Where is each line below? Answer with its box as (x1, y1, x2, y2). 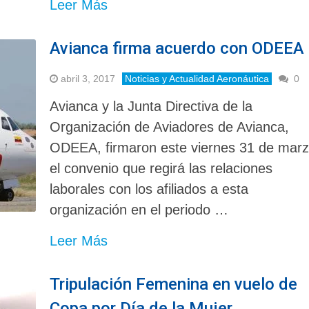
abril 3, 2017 (61, 72, 116, 84)
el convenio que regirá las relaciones (50, 160, 273, 176)
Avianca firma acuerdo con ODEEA (50, 38, 305, 58)
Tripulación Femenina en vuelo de (50, 274, 298, 294)
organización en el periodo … (50, 201, 229, 217)
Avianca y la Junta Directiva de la (50, 98, 253, 114)
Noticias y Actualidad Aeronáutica (125, 72, 270, 84)
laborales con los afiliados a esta (50, 181, 249, 197)
